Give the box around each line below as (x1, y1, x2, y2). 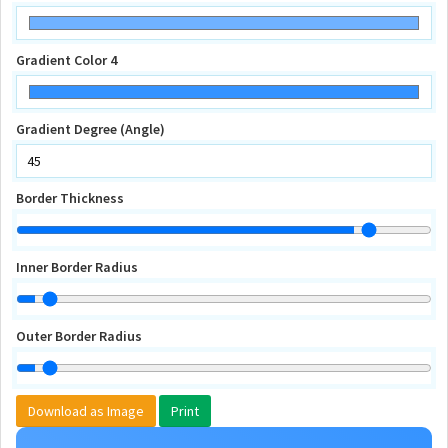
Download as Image (28, 402, 144, 420)
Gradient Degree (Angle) (16, 120, 165, 138)
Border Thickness (16, 189, 124, 207)
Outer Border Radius (16, 327, 142, 345)
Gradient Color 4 (16, 51, 117, 69)
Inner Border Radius (16, 258, 138, 276)
